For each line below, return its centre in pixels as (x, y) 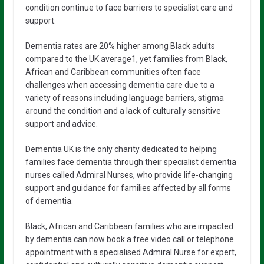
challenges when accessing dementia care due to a (120, 85)
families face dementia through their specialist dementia (131, 162)
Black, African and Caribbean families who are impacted (129, 226)
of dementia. (49, 201)
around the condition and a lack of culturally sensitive (123, 110)
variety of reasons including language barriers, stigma (124, 98)
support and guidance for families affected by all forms (128, 188)
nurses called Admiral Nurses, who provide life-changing (129, 175)
